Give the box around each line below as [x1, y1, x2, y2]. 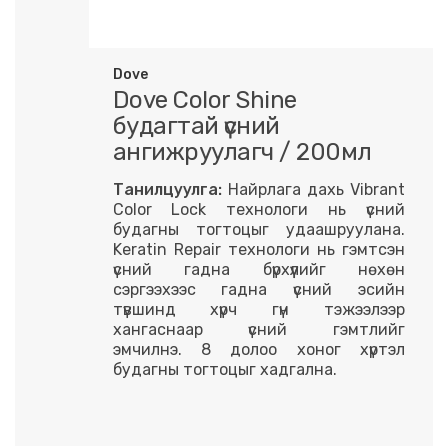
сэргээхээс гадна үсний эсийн [112, 279, 406, 299]
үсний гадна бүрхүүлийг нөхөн [112, 259, 406, 279]
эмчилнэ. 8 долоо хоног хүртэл [112, 339, 406, 359]
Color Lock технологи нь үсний [112, 199, 406, 219]
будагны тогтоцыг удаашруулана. [112, 219, 406, 239]
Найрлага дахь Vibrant [221, 179, 406, 199]
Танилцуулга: [112, 179, 222, 199]
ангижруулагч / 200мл [112, 137, 372, 166]
